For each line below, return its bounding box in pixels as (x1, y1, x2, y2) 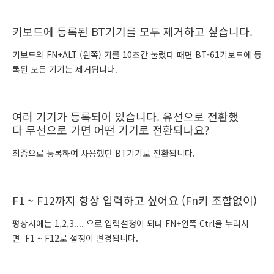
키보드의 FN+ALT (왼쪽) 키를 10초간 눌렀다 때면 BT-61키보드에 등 (12, 48, 262, 61)
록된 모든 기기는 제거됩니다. (12, 63, 117, 75)
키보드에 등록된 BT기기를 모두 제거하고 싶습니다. (12, 23, 253, 39)
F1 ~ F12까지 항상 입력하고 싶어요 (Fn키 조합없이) (12, 192, 257, 208)
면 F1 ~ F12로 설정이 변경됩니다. (12, 232, 138, 244)
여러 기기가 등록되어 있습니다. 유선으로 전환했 (12, 108, 239, 124)
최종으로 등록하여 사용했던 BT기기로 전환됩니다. (12, 147, 195, 159)
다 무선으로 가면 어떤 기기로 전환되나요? (12, 122, 210, 138)
